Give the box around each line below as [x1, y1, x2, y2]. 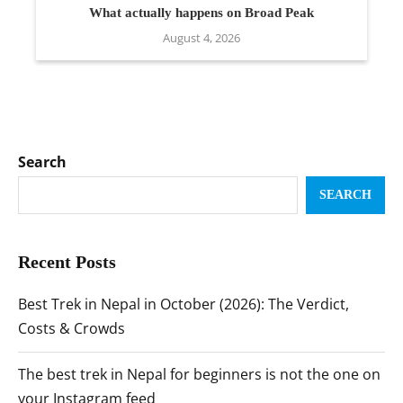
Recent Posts [18, 252, 116, 273]
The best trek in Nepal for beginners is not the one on [18, 364, 381, 385]
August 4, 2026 [162, 30, 240, 47]
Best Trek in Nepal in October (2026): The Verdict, [18, 294, 349, 315]
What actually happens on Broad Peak [88, 5, 314, 21]
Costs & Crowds [18, 318, 125, 339]
